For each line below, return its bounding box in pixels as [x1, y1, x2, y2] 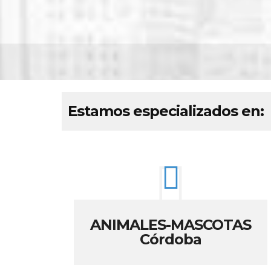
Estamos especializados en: [68, 102, 264, 120]
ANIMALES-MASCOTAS [90, 216, 251, 233]
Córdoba [140, 230, 201, 248]
